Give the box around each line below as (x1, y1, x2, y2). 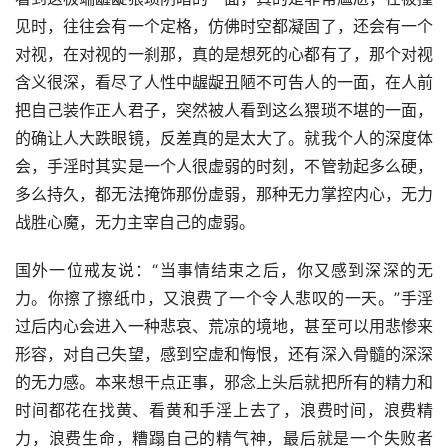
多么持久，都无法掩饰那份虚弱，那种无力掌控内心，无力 (15, 184, 433, 205)
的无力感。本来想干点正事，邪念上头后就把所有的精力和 (15, 372, 433, 393)
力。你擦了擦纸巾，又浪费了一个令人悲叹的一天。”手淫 (15, 288, 433, 309)
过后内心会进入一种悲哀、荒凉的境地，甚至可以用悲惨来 (15, 316, 433, 337)
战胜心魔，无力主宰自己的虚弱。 (15, 212, 255, 233)
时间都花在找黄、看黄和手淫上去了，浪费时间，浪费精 (15, 400, 433, 421)
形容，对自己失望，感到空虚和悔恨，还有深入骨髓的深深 (15, 344, 433, 365)
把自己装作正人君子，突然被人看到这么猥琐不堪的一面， (15, 100, 433, 121)
